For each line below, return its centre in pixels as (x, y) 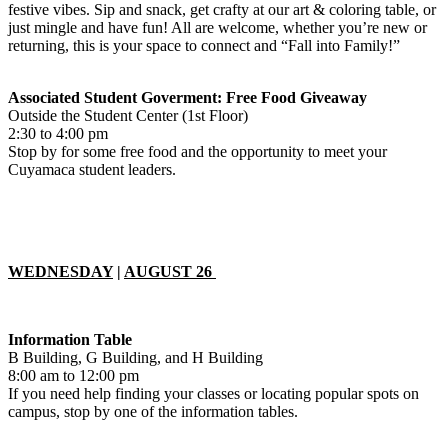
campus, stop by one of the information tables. (153, 412)
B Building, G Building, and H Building (135, 358)
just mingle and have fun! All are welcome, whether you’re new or (217, 28)
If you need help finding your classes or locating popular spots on (213, 394)
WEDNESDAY (60, 272)
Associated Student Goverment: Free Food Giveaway (187, 98)
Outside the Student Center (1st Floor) (128, 116)
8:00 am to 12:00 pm (73, 376)
